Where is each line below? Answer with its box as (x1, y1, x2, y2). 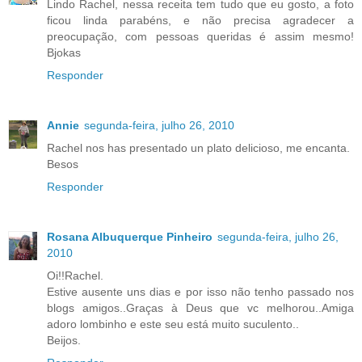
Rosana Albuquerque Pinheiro (47, 230, 213, 244)
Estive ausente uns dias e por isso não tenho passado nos (47, 285, 354, 299)
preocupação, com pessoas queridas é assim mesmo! (47, 30, 354, 44)
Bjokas (47, 46, 81, 60)
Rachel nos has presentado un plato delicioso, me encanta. (47, 141, 350, 155)
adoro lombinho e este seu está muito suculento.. (47, 318, 299, 331)
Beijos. (47, 334, 81, 347)
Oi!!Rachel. (47, 269, 103, 283)
